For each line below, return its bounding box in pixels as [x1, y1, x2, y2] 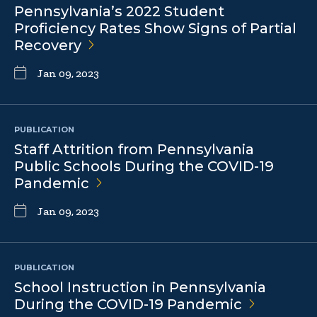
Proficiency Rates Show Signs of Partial [14, 19, 296, 37]
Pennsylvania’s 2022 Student [14, 2, 224, 20]
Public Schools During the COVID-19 [14, 157, 274, 175]
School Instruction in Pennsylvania [14, 278, 266, 296]
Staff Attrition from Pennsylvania [14, 140, 254, 158]
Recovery [14, 36, 81, 54]
